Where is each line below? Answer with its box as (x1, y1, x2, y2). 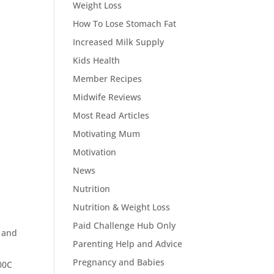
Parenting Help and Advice (73, 238, 183, 250)
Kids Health (73, 54, 120, 66)
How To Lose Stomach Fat (73, 18, 177, 29)
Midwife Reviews (73, 91, 142, 103)
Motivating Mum (73, 128, 141, 139)
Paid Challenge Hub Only (73, 220, 176, 231)
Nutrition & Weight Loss (73, 201, 171, 213)
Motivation (73, 146, 117, 158)
